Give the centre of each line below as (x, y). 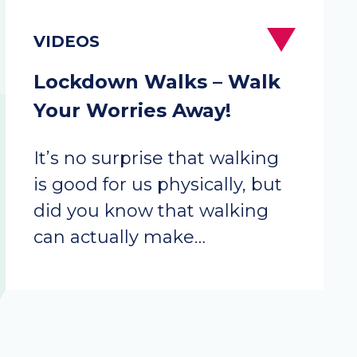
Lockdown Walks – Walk (157, 82)
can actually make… (120, 237)
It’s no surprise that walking (156, 158)
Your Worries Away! (132, 110)
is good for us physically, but (158, 184)
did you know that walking (151, 211)
